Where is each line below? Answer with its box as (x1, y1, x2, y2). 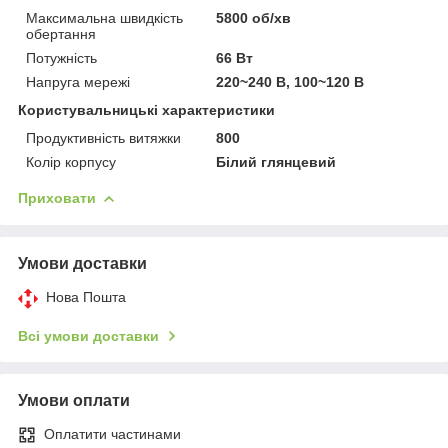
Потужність (26, 49, 97, 66)
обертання (26, 25, 96, 42)
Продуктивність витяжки (26, 129, 181, 146)
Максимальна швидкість (26, 9, 183, 26)
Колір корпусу (26, 153, 116, 170)
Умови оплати (18, 391, 130, 409)
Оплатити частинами (44, 425, 181, 442)
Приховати (18, 189, 96, 206)
